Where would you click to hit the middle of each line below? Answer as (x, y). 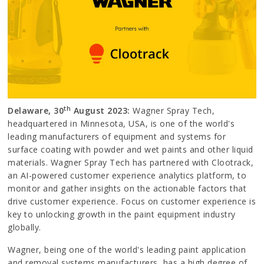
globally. (24, 227)
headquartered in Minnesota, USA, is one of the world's (121, 124)
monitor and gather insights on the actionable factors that (127, 189)
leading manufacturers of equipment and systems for (117, 137)
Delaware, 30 (36, 111)
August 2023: (102, 111)
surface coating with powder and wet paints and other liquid (131, 150)
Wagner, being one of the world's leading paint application (127, 250)
